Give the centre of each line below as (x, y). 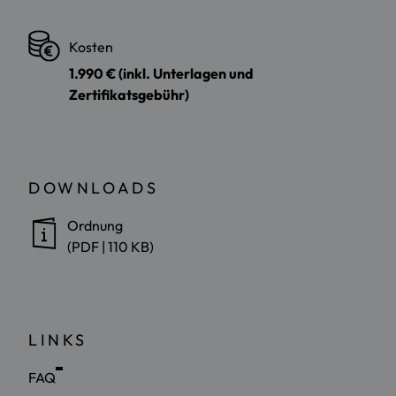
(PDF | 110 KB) (110, 246)
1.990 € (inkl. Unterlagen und (161, 73)
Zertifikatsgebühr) (129, 94)
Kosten (91, 46)
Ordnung (95, 225)
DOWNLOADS (94, 187)
